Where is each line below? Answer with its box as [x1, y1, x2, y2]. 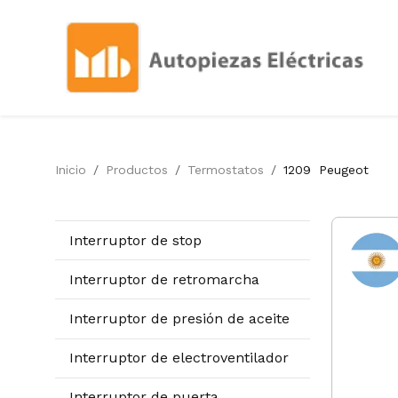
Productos [106, 163, 168, 177]
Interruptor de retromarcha [69, 270, 259, 288]
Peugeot [319, 163, 369, 177]
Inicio [55, 163, 86, 177]
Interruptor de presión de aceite [69, 309, 290, 327]
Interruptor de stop [69, 231, 202, 249]
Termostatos [187, 163, 264, 177]
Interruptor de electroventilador [69, 349, 289, 367]
